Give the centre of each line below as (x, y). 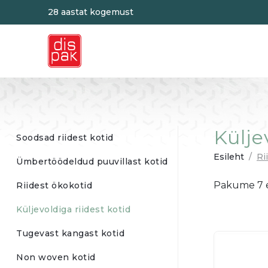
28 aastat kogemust (91, 12)
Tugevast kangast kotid (70, 233)
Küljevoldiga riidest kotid (73, 209)
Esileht (229, 157)
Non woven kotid (56, 257)
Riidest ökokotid (54, 185)
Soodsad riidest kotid (65, 138)
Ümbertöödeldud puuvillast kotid (92, 162)
